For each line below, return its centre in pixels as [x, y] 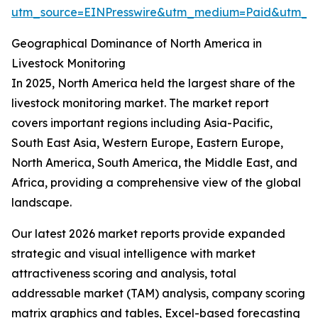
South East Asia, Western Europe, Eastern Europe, [147, 143]
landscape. [42, 203]
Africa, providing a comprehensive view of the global [156, 183]
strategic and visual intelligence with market [133, 254]
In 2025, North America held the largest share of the [153, 83]
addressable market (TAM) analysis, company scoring [158, 294]
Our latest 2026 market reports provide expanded [148, 234]
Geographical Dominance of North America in [137, 44]
